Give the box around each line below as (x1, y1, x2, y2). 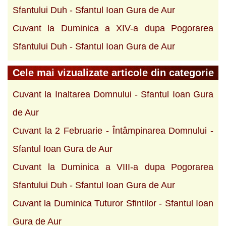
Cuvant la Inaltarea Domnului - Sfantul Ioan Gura (13, 89, 213, 99)
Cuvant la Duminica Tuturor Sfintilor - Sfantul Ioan (13, 198, 213, 208)
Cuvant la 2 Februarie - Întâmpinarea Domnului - (13, 125, 213, 136)
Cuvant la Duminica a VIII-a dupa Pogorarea (13, 161, 213, 172)
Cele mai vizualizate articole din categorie (13, 67, 214, 78)
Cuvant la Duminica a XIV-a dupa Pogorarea (13, 23, 213, 33)
